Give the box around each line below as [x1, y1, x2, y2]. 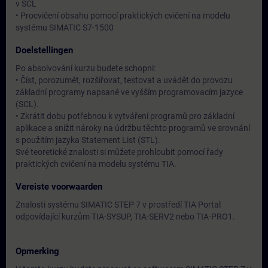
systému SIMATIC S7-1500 [16, 23, 114, 32]
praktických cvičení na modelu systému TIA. [16, 159, 176, 169]
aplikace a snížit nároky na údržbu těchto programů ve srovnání [16, 123, 250, 133]
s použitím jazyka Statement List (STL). [16, 135, 160, 145]
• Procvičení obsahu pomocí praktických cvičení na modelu [16, 11, 230, 20]
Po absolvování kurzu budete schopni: [16, 63, 156, 73]
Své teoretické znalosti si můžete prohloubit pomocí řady [16, 147, 223, 157]
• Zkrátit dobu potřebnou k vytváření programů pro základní [16, 111, 234, 121]
